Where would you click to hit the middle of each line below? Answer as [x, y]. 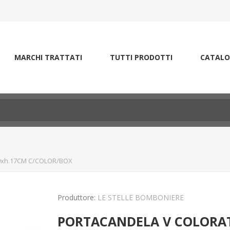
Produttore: [77, 197]
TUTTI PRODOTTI [141, 57]
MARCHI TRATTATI [48, 57]
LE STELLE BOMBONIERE [141, 197]
